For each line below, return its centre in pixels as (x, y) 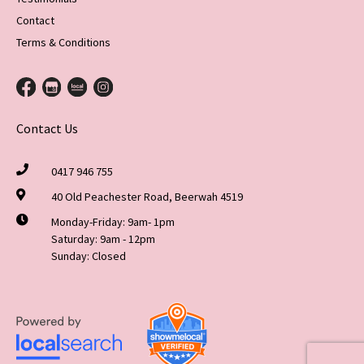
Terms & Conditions (63, 43)
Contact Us (47, 129)
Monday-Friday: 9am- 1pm (113, 222)
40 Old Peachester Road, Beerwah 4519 (147, 197)
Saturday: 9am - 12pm (103, 239)
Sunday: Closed (88, 256)
